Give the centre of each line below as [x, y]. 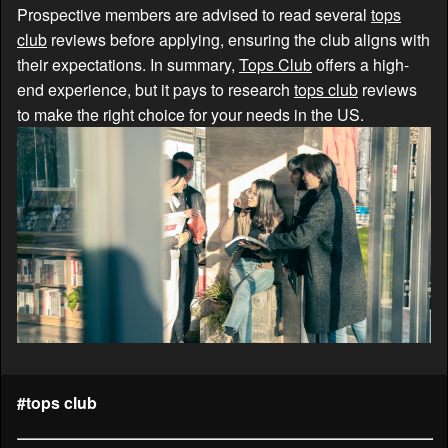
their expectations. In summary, [128, 64]
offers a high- [360, 64]
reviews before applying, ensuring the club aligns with [238, 39]
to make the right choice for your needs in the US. [190, 114]
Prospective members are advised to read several [194, 14]
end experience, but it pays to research [155, 89]
